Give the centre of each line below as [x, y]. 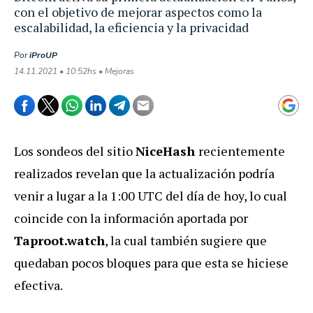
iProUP [43, 55]
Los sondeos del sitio [75, 151]
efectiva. [38, 285]
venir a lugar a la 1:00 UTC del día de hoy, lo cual [151, 195]
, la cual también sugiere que [186, 240]
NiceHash [167, 151]
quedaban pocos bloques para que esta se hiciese [151, 262]
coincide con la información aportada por [131, 218]
